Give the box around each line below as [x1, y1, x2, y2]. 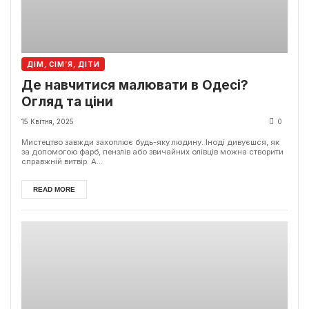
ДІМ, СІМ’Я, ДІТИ [27, 59, 100, 68]
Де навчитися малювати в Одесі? [21, 77, 248, 93]
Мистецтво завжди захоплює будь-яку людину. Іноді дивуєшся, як [21, 137, 279, 148]
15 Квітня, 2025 [21, 117, 74, 126]
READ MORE [33, 186, 75, 194]
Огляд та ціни [21, 93, 113, 110]
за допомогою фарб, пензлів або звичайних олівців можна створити [21, 147, 283, 157]
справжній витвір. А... [21, 157, 103, 167]
